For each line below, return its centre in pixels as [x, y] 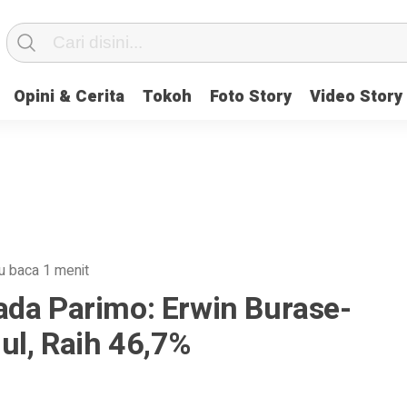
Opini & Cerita [69, 97]
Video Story [356, 97]
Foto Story [251, 97]
